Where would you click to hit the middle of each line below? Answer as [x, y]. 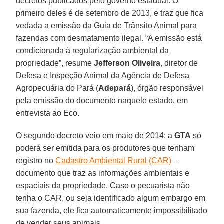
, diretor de [179, 63]
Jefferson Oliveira [127, 63]
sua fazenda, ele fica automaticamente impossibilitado [112, 210]
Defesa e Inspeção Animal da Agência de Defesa [103, 75]
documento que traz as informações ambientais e [103, 173]
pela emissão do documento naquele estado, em [102, 100]
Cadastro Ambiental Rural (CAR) [114, 160]
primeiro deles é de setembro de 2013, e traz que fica [110, 13]
